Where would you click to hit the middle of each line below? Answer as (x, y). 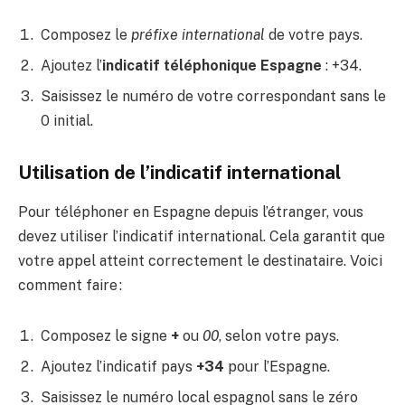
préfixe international (198, 34)
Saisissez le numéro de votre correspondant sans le (213, 96)
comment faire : (70, 285)
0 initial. (67, 120)
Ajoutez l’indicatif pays (118, 366)
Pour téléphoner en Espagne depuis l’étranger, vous (191, 212)
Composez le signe (106, 335)
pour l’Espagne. (277, 366)
